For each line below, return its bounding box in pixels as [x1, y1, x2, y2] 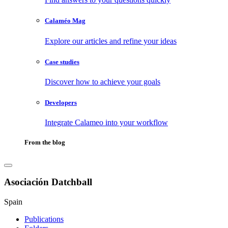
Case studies [45, 58, 79, 66]
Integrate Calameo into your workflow [45, 118, 168, 127]
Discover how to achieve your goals [45, 77, 160, 86]
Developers [45, 99, 77, 107]
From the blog [24, 138, 65, 147]
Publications [24, 214, 64, 223]
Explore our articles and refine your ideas [45, 36, 177, 45]
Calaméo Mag [45, 17, 85, 25]
